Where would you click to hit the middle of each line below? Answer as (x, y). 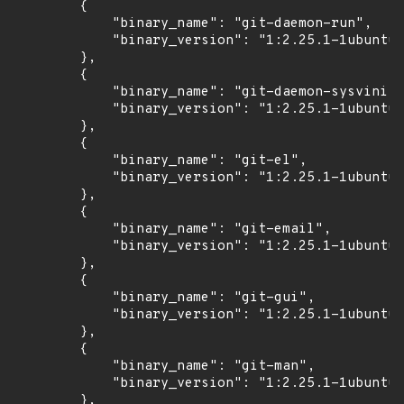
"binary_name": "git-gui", (165, 298)
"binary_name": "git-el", (161, 161)
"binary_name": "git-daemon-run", (193, 24)
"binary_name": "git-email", (173, 230)
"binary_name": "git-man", (165, 367)
